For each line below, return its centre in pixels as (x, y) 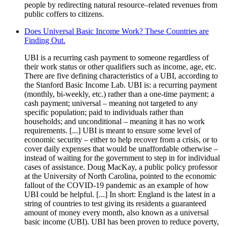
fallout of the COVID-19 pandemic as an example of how (117, 185)
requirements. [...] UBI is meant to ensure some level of (112, 130)
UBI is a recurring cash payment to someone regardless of (117, 57)
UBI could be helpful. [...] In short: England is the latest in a (120, 194)
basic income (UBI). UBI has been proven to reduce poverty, (122, 221)
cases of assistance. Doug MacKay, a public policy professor (121, 167)
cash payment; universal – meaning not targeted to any (111, 103)
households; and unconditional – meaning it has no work (115, 121)
